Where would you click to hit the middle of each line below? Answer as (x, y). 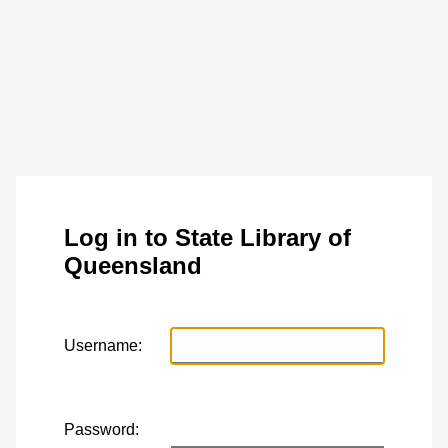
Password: (101, 430)
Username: (103, 346)
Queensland (133, 266)
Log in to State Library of (207, 238)
